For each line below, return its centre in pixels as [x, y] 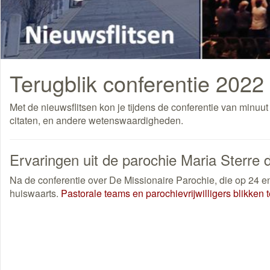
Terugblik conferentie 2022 [137, 83]
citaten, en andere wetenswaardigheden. [96, 121]
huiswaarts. [35, 193]
